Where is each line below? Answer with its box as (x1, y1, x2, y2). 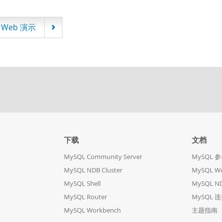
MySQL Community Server (63, 153, 142, 161)
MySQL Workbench (63, 206, 121, 215)
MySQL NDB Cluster (63, 166, 122, 174)
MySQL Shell (63, 179, 101, 188)
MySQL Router (63, 193, 107, 201)
